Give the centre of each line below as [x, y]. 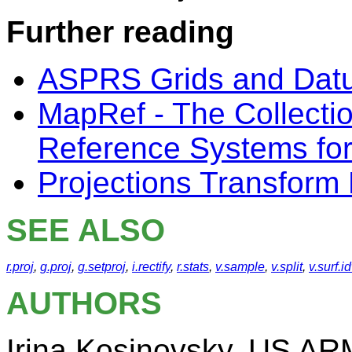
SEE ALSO [86, 231]
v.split [287, 267]
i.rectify [151, 267]
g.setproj [102, 267]
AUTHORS [84, 304]
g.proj [56, 267]
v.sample [240, 267]
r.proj [20, 267]
